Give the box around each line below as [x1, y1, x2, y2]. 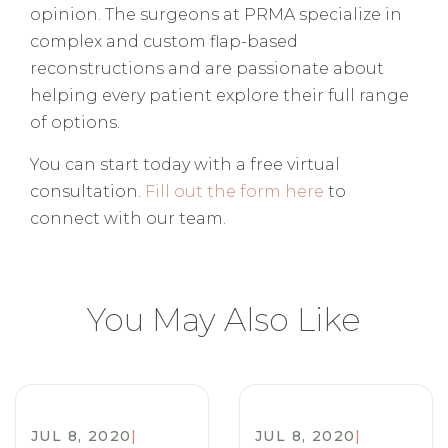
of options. [30, 113, 120, 133]
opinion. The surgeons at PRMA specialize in [30, 5, 402, 25]
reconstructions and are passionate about [30, 59, 384, 79]
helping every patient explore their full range [30, 86, 409, 106]
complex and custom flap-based [30, 32, 298, 52]
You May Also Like [87, 300, 361, 340]
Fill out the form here [145, 182, 324, 202]
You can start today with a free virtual [30, 155, 340, 175]
